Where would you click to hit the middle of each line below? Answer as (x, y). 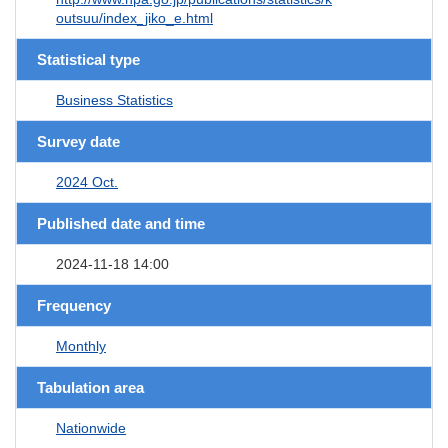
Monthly (81, 345)
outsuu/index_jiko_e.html (134, 17)
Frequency (74, 305)
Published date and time (121, 223)
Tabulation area (90, 387)
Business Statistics (114, 99)
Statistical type (88, 59)
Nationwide (91, 427)
